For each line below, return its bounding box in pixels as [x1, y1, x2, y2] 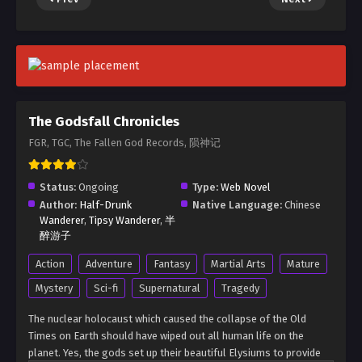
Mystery [36, 282, 73, 294]
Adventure [86, 258, 133, 270]
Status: [40, 181, 76, 193]
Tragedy [221, 282, 259, 294]
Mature [287, 258, 320, 270]
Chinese [282, 199, 321, 211]
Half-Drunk [79, 199, 132, 211]
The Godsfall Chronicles [28, 113, 179, 130]
